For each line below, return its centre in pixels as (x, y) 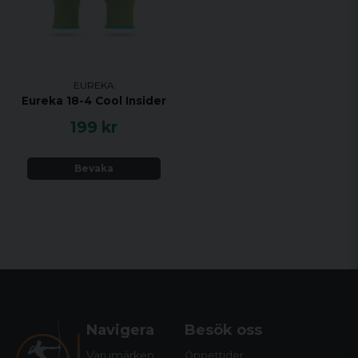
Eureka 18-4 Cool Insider (94, 100)
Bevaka (94, 169)
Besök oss (224, 330)
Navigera (121, 330)
